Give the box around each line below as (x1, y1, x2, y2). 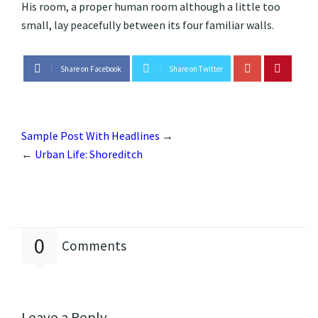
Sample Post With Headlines (21, 128, 160, 143)
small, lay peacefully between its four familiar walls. (21, 17, 274, 32)
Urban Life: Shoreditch (35, 147, 143, 162)
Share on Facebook (60, 64, 121, 75)
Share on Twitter (168, 64, 223, 75)
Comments (62, 237, 127, 255)
